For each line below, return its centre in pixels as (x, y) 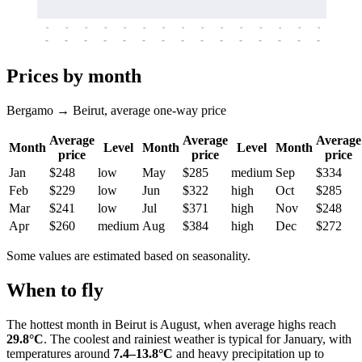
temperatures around (60, 353)
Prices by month (74, 76)
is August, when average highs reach (241, 324)
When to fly (55, 290)
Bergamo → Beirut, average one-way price (116, 110)
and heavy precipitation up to (248, 353)
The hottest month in (61, 324)
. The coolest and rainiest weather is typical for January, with (198, 339)
